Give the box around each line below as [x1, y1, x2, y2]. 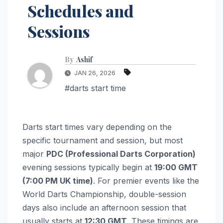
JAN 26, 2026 [73, 69, 117, 77]
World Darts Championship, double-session [22, 189, 186, 199]
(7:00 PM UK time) [22, 175, 93, 186]
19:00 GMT [154, 162, 198, 172]
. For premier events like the [93, 175, 199, 186]
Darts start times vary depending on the [22, 121, 172, 132]
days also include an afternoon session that [22, 202, 186, 213]
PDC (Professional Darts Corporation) [46, 148, 196, 159]
